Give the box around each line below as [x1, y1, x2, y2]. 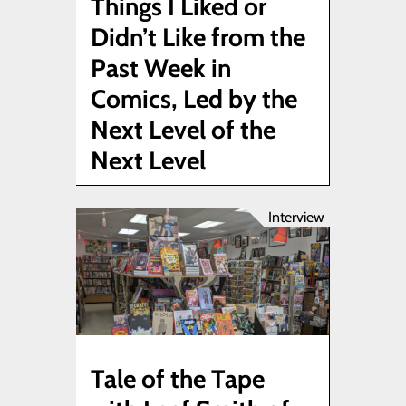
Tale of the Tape [91, 362, 265, 394]
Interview [268, 208, 324, 227]
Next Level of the [91, 114, 275, 146]
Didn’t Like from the [91, 22, 305, 53]
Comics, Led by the [91, 83, 297, 115]
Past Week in [91, 53, 231, 84]
